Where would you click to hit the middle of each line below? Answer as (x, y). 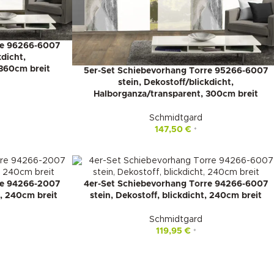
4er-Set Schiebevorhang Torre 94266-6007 (176, 184)
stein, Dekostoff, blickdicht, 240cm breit (176, 196)
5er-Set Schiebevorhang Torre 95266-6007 (176, 71)
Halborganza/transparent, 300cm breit (176, 94)
